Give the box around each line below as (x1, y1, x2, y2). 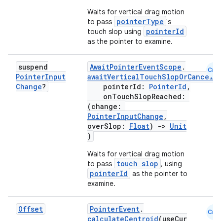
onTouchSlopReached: (87, 92, 189, 101)
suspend (18, 62, 48, 72)
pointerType (116, 17, 164, 26)
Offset (18, 204, 43, 214)
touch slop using (87, 27, 144, 36)
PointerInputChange (87, 111, 163, 121)
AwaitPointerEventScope (90, 62, 182, 72)
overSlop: (87, 121, 129, 131)
